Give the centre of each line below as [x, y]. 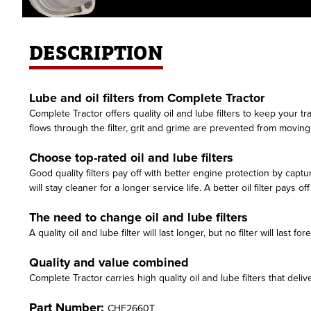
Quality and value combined [109, 262]
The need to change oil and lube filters [138, 217]
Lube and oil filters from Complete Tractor [147, 98]
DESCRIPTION [96, 51]
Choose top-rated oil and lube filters [131, 158]
